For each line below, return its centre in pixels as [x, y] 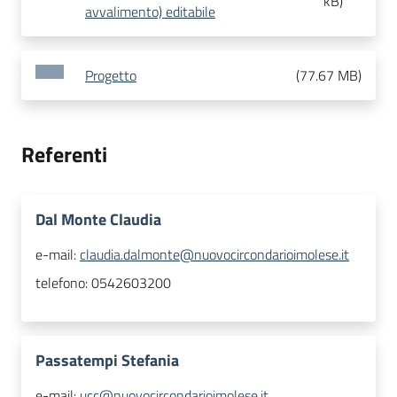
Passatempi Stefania [107, 361]
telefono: [63, 283]
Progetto [111, 76]
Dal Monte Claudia [98, 220]
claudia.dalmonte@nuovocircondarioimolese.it [214, 255]
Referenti [64, 155]
